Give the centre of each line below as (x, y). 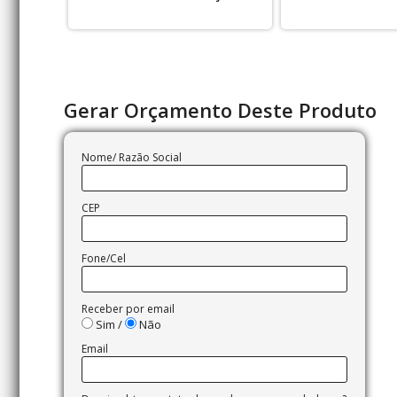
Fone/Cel (104, 258)
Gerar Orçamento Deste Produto (220, 110)
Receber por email (128, 309)
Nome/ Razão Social (132, 157)
